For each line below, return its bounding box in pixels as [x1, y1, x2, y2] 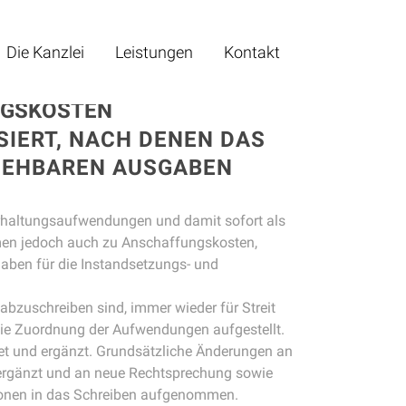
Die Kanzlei [6, 43, 84, 62]
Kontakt [224, 43, 280, 62]
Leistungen [115, 43, 193, 62]
